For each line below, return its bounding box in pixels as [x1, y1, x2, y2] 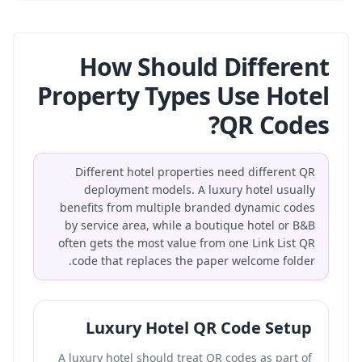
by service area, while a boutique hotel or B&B [65, 217, 315, 233]
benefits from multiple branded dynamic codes [60, 200, 315, 215]
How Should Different [79, 50, 329, 83]
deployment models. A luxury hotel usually [84, 182, 315, 197]
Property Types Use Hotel [37, 79, 329, 112]
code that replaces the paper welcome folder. [72, 253, 315, 268]
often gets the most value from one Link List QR [58, 235, 315, 250]
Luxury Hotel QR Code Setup [86, 317, 312, 339]
